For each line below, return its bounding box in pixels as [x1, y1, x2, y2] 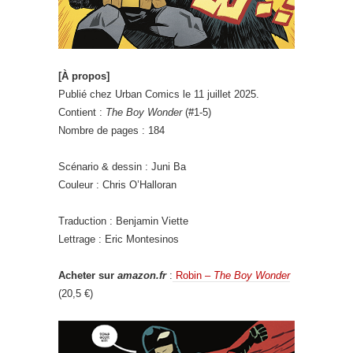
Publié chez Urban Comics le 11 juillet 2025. [58, 88, 259, 101]
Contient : [58, 106, 106, 119]
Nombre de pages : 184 [58, 124, 165, 137]
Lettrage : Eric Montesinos [58, 233, 179, 246]
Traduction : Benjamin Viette [58, 215, 188, 228]
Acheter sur [58, 269, 117, 282]
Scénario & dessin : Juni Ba [58, 161, 186, 173]
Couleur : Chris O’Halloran [58, 179, 176, 191]
